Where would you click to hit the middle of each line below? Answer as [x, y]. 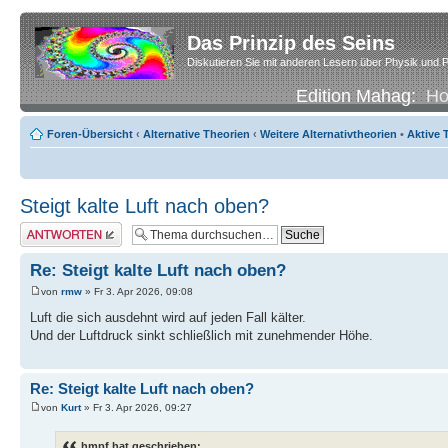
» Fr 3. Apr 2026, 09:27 [136, 407]
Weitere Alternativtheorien [328, 133]
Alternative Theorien [196, 133]
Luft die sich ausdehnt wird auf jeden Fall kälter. [168, 317]
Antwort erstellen [60, 227]
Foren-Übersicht [90, 133]
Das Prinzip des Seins [291, 43]
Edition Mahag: [360, 95]
